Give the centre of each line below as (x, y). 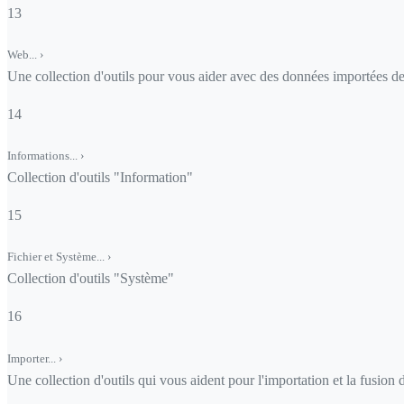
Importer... (33, 358)
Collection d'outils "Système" (91, 279)
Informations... (44, 156)
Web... (23, 55)
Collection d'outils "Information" (100, 178)
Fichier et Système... (57, 257)
